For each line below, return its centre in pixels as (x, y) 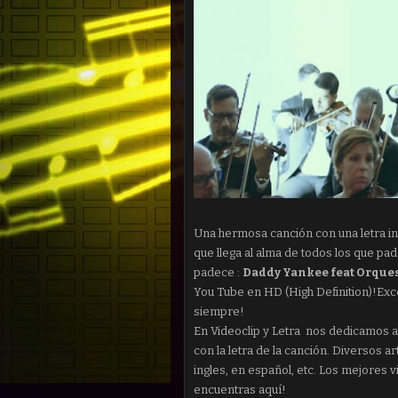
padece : (218, 272)
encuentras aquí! (240, 390)
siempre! (219, 311)
